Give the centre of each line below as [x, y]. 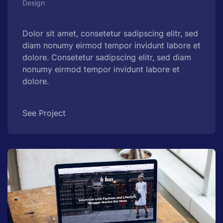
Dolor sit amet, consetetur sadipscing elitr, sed [110, 34]
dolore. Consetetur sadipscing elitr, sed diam [107, 57]
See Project [44, 113]
